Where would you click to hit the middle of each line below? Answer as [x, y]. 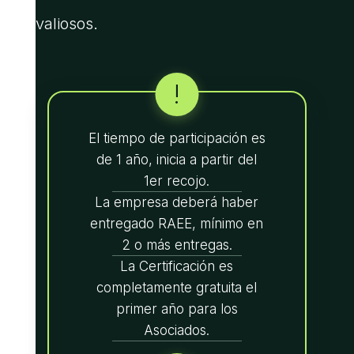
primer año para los [177, 309]
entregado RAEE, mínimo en [177, 224]
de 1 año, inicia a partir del [177, 160]
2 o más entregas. [177, 245]
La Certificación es [177, 267]
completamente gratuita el [177, 288]
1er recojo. [177, 181]
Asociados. [177, 331]
